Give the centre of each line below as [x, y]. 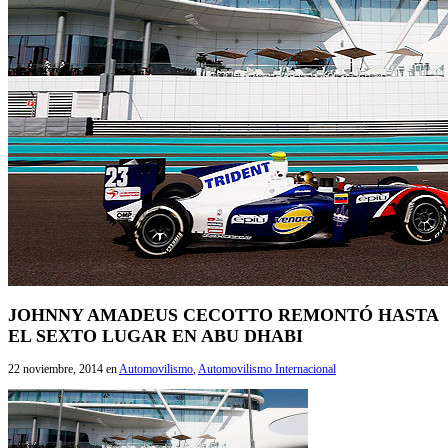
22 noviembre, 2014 [55, 368]
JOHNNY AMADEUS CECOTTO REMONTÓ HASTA [223, 314]
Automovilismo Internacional [267, 368]
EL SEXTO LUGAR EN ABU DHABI [155, 335]
